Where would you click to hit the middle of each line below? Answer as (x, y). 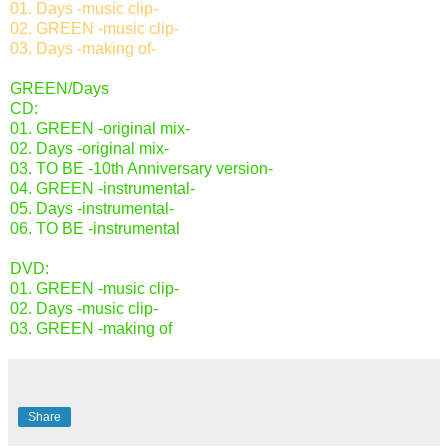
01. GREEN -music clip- (94, 288)
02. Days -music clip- (84, 308)
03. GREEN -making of (91, 328)
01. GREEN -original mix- (100, 128)
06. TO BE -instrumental (95, 228)
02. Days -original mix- (89, 148)
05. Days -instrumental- (92, 208)
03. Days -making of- (83, 48)
